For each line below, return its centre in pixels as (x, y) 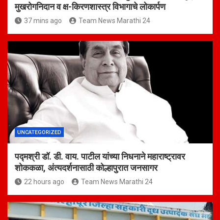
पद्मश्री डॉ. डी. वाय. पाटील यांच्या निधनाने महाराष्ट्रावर (100, 157)
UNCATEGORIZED (39, 133)
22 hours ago (44, 182)
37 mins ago (43, 21)
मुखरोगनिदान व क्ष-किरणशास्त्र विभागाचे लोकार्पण (90, 7)
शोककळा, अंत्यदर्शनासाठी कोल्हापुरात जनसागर (86, 168)
